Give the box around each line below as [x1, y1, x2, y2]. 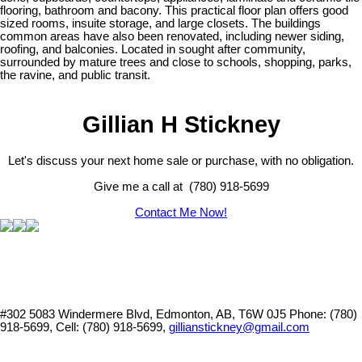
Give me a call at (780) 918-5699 [93, 179, 269, 193]
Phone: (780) [289, 307, 357, 321]
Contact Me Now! [135, 205, 227, 219]
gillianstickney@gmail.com [169, 320, 309, 334]
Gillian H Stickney [82, 111, 280, 138]
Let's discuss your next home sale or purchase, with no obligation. [8, 154, 354, 167]
